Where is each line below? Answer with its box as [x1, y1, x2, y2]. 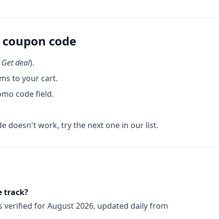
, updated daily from [93, 200, 168, 211]
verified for [2, 200, 47, 211]
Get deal [1, 57, 30, 68]
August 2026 [47, 200, 93, 211]
